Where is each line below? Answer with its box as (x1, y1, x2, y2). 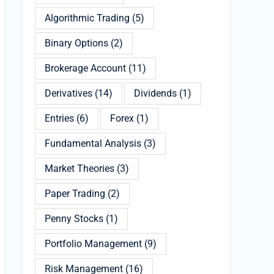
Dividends (134, 87, 177, 99)
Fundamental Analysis (45, 138, 141, 149)
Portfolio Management (45, 238, 142, 250)
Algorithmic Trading (45, 12, 130, 24)
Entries (45, 113, 74, 124)
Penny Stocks (45, 213, 103, 224)
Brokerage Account (45, 62, 126, 74)
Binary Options (45, 37, 108, 49)
